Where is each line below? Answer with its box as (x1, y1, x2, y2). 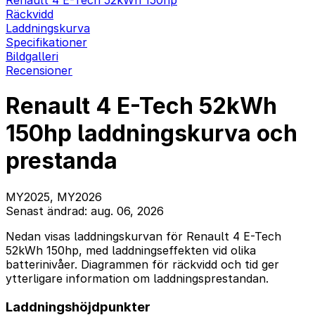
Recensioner (6, 63, 72, 77)
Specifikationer (6, 35, 87, 49)
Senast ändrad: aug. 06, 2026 (6, 203, 164, 218)
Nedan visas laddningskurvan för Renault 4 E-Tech (6, 229, 281, 243)
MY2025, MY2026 (6, 189, 102, 204)
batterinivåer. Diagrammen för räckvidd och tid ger (6, 257, 279, 271)
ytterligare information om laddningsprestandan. (6, 271, 269, 285)
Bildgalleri (6, 49, 58, 63)
